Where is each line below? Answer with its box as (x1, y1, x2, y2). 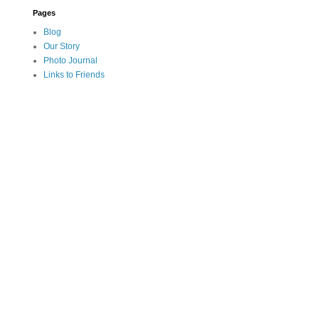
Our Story (43, 41, 80, 51)
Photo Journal (43, 55, 98, 66)
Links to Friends (43, 69, 105, 80)
